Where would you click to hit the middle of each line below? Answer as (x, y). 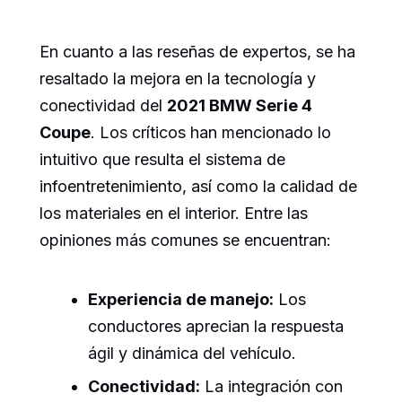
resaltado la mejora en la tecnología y (178, 78)
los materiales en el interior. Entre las (174, 213)
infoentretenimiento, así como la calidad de (198, 186)
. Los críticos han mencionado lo (211, 132)
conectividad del (103, 105)
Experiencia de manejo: (181, 299)
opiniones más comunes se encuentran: (185, 240)
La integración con (271, 386)
